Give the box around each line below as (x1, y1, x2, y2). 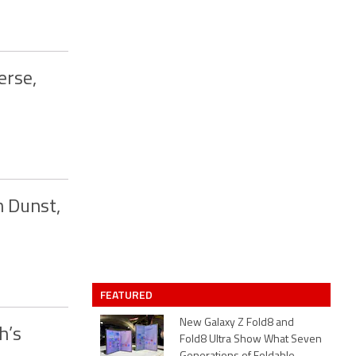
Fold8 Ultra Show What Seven (180, 334, 322, 346)
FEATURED (100, 286, 155, 303)
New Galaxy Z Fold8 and (180, 317, 294, 329)
